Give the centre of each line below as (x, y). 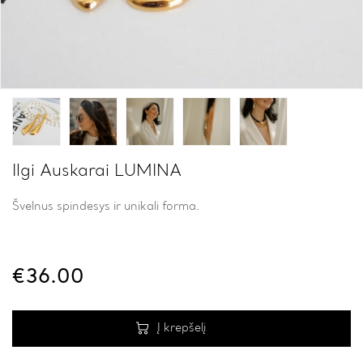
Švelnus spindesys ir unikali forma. (106, 207)
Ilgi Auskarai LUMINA (97, 172)
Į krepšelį (181, 328)
